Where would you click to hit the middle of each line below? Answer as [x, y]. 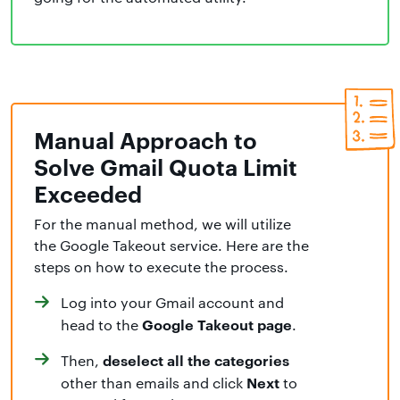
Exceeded [88, 193]
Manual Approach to [146, 139]
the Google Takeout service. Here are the [171, 246]
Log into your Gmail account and [172, 303]
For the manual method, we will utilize [162, 224]
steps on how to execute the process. [161, 267]
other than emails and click [152, 383]
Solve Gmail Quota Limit [166, 166]
